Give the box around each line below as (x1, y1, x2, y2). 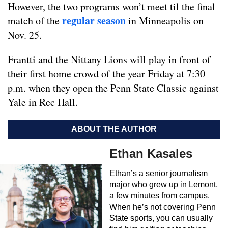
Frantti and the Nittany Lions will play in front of (8, 52, 211, 66)
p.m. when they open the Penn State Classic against (8, 80, 219, 95)
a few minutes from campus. (109, 191, 210, 200)
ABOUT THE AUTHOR (71, 124, 157, 133)
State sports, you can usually (109, 213, 213, 222)
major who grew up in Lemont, (109, 180, 218, 189)
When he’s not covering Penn (109, 202, 216, 211)
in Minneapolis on (126, 13, 204, 27)
